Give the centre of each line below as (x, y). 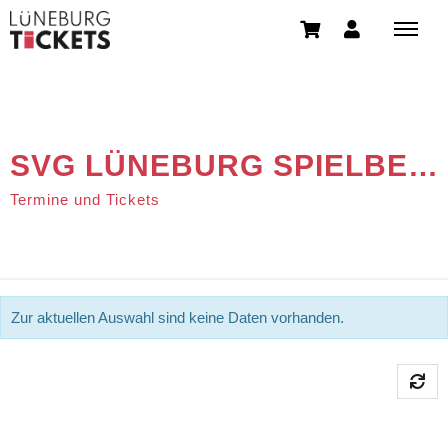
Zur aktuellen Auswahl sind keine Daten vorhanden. (177, 317)
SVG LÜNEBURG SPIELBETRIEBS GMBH (423, 165)
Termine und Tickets (85, 199)
